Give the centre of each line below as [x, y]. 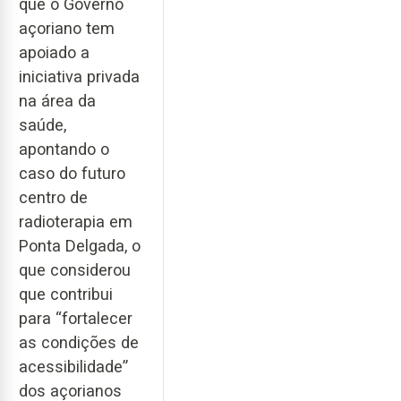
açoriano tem [67, 28]
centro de [53, 197]
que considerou [75, 269]
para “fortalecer [76, 318]
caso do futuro [72, 173]
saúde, [43, 124]
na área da [57, 100]
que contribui [66, 294]
